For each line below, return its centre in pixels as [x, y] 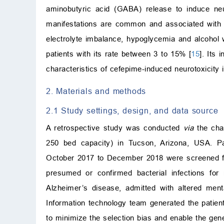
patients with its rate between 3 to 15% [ [119, 54]
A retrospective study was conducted [115, 128]
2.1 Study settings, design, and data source [132, 111]
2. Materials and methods [96, 91]
